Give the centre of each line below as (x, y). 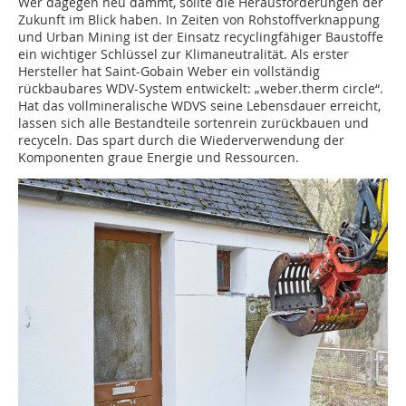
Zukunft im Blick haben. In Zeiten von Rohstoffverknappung (199, 20)
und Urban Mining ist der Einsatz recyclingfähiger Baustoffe (201, 37)
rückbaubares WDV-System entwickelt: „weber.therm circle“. (201, 89)
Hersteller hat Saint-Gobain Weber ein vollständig (169, 72)
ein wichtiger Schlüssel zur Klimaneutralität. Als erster (184, 54)
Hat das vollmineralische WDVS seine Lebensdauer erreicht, (199, 106)
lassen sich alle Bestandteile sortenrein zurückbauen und (193, 123)
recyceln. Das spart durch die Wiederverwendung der (181, 140)
